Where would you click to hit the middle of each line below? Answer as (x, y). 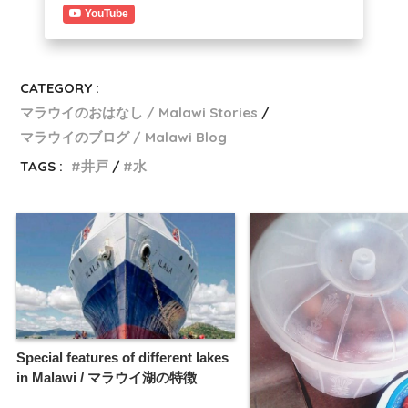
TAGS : (42, 167)
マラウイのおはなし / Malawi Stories (139, 113)
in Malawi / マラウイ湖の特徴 (107, 378)
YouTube (107, 14)
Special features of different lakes (122, 358)
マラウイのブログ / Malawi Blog (124, 138)
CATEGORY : (60, 88)
